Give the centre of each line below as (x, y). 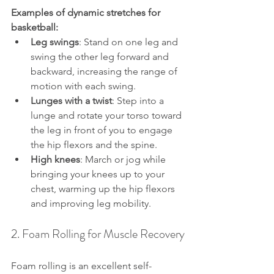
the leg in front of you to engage (103, 130)
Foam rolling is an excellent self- (81, 266)
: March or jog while (124, 159)
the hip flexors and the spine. (94, 145)
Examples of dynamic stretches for (87, 13)
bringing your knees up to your (99, 174)
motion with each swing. (83, 86)
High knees (55, 159)
